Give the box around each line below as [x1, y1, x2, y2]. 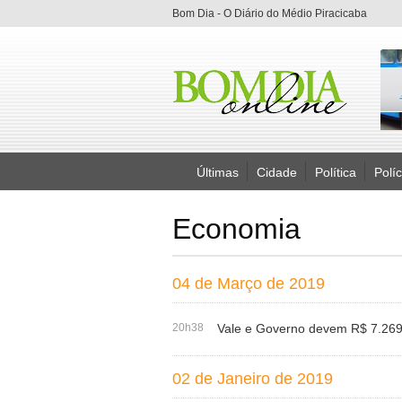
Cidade [257, 165, 297, 179]
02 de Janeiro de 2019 [172, 370, 333, 388]
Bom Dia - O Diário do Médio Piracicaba [172, 7, 367, 20]
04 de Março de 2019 [172, 275, 325, 293]
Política [315, 165, 356, 179]
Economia [172, 213, 301, 245]
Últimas [197, 165, 239, 179]
